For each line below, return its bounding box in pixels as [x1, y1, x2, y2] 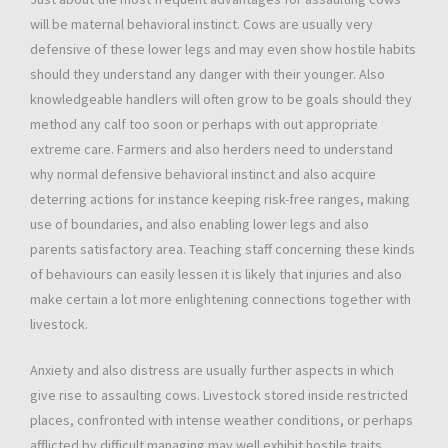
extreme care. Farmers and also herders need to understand [30, 140, 393, 159]
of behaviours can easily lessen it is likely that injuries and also [30, 265, 402, 284]
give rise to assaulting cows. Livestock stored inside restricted [30, 386, 408, 405]
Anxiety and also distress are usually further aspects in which [30, 361, 394, 380]
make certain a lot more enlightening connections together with [30, 290, 411, 309]
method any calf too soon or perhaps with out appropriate [30, 115, 378, 134]
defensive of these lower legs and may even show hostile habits [30, 40, 416, 59]
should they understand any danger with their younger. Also [30, 65, 385, 84]
